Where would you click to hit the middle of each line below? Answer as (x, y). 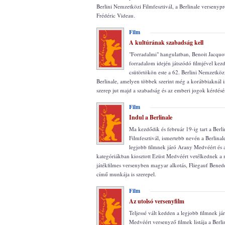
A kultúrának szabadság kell (166, 42)
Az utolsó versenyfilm (157, 201)
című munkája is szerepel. (126, 174)
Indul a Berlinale (151, 117)
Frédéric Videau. (116, 15)
